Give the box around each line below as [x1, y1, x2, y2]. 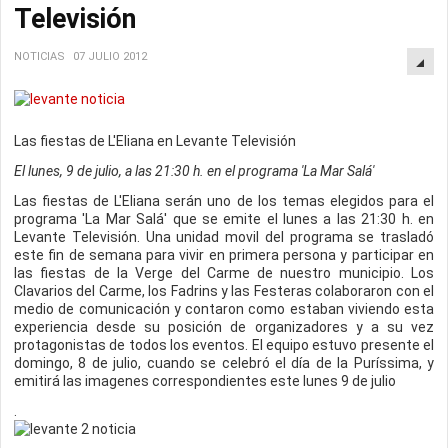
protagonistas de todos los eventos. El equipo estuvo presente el [14, 337, 434, 353]
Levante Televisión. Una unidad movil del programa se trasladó [14, 229, 434, 245]
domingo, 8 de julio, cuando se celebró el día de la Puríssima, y [14, 355, 434, 371]
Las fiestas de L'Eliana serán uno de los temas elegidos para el [14, 193, 434, 209]
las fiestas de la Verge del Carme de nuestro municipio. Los [14, 265, 434, 281]
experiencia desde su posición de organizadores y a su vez [14, 319, 434, 335]
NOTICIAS [14, 50, 65, 63]
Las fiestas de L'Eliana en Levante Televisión [14, 133, 296, 149]
